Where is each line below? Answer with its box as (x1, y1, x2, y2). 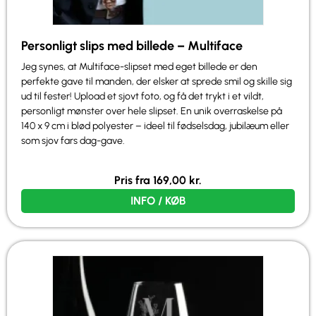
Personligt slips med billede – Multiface (21, 37, 243, 54)
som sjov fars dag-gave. (21, 134, 125, 147)
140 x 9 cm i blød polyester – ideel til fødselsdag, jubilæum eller (21, 119, 289, 132)
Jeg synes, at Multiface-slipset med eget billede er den (21, 60, 257, 73)
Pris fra (114, 174, 153, 188)
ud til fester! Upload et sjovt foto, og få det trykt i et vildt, (21, 90, 264, 102)
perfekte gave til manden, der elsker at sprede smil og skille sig (21, 75, 292, 87)
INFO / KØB (130, 194, 186, 208)
